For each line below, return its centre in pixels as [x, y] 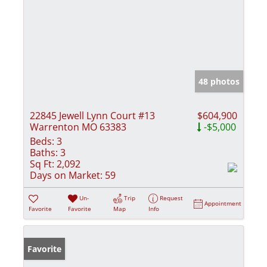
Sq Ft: [42, 164]
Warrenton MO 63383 [78, 127]
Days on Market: [66, 175]
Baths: [44, 152]
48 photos [219, 81]
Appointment [223, 203]
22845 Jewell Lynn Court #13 [92, 115]
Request [172, 198]
